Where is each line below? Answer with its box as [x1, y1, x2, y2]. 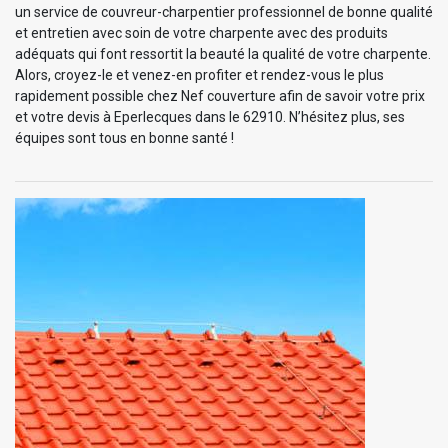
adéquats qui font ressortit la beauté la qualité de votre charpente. [15, 45, 431, 62]
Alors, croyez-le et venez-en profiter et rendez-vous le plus [15, 66, 384, 83]
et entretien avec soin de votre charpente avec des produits [15, 24, 388, 41]
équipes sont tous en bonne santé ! [15, 129, 234, 146]
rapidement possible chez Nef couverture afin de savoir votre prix [15, 87, 425, 104]
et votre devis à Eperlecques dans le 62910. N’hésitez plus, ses [15, 108, 405, 125]
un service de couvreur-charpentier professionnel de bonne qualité [15, 3, 433, 20]
